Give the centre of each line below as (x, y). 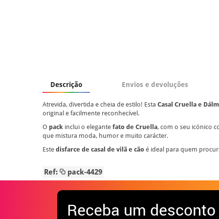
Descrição (66, 84)
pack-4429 (84, 172)
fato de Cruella (135, 127)
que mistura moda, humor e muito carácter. (105, 135)
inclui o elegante (88, 127)
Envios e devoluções (155, 84)
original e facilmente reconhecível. (91, 113)
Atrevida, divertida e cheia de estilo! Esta (100, 104)
